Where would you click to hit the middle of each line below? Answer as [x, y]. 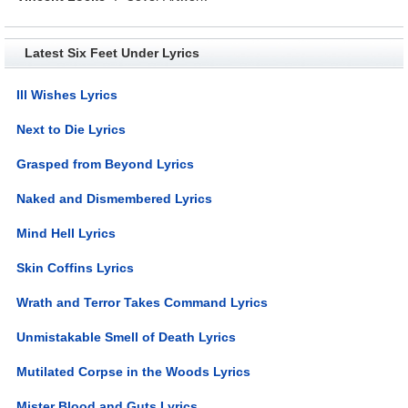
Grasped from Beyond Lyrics [106, 163]
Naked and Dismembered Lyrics [115, 198]
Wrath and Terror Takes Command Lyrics [143, 302]
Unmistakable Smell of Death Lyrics [127, 337]
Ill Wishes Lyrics [67, 94]
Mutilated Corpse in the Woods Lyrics [134, 371]
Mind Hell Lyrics [66, 233]
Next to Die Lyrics [71, 129]
